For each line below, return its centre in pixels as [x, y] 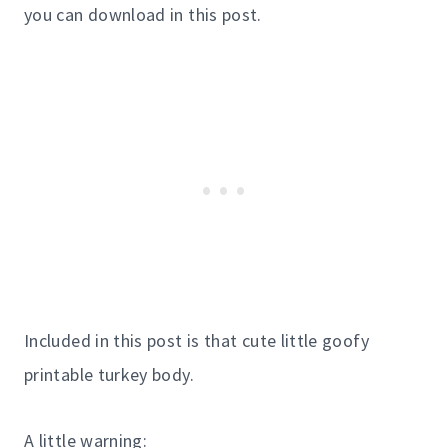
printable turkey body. [109, 374]
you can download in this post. [143, 14]
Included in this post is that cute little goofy [196, 340]
